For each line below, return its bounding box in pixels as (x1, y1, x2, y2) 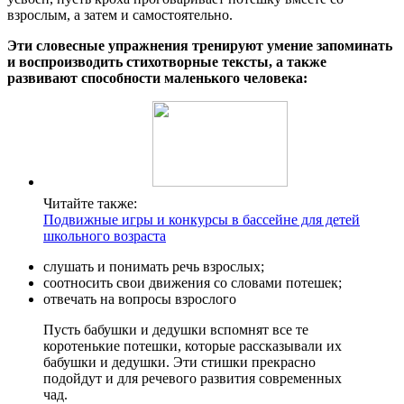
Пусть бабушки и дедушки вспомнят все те (43, 322, 308, 338)
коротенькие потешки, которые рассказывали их (43, 338, 342, 354)
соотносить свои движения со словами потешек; (43, 275, 342, 291)
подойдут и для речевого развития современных (43, 371, 342, 387)
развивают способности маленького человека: (7, 70, 308, 87)
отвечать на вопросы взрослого (43, 291, 236, 308)
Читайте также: (43, 196, 137, 212)
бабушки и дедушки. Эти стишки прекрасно (43, 354, 316, 371)
